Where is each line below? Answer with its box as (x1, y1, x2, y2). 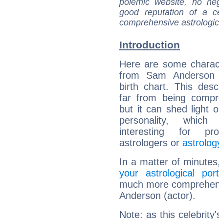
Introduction (119, 39, 180, 51)
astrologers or (119, 137, 182, 149)
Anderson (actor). (119, 190, 196, 201)
